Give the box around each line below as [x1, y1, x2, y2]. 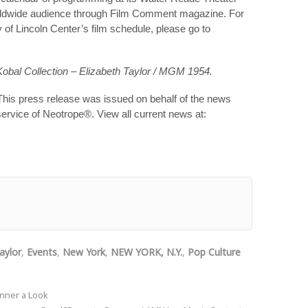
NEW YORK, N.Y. [111, 245, 182, 258]
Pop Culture [188, 245, 241, 258]
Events [27, 245, 57, 258]
